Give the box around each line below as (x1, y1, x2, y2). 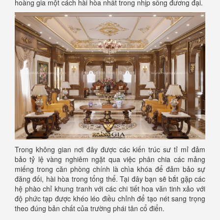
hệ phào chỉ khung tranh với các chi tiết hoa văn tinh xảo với (15, 183, 205, 193)
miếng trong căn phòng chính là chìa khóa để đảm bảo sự (15, 164, 205, 174)
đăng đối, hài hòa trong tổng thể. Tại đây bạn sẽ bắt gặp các (15, 173, 205, 184)
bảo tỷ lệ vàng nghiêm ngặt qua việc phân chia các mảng (15, 154, 205, 164)
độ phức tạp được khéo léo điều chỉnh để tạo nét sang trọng (15, 193, 205, 203)
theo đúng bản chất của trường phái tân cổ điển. (15, 203, 165, 213)
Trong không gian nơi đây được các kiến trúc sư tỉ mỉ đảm (15, 144, 205, 154)
